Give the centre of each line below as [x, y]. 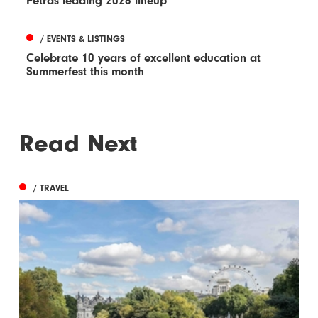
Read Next [78, 143]
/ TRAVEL [51, 187]
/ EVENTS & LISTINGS [83, 38]
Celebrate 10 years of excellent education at [144, 58]
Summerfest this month [86, 72]
